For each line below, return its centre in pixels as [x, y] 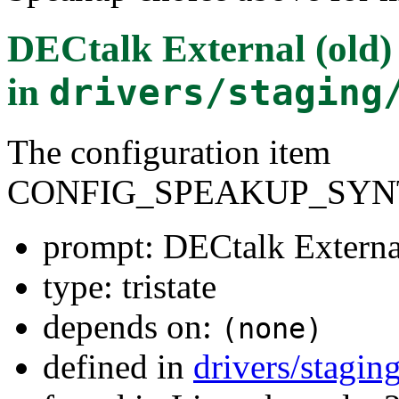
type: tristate [130, 286]
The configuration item [169, 151]
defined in [118, 366]
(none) [272, 328]
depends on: [132, 326]
